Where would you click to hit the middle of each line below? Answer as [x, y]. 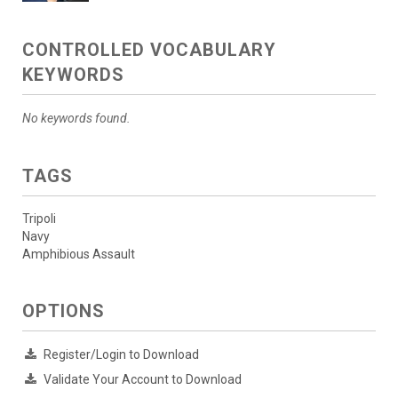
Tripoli [39, 219]
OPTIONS [64, 311]
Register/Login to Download [121, 355]
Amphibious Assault [79, 255]
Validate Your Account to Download [143, 380]
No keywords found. [76, 119]
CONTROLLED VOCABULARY [149, 50]
